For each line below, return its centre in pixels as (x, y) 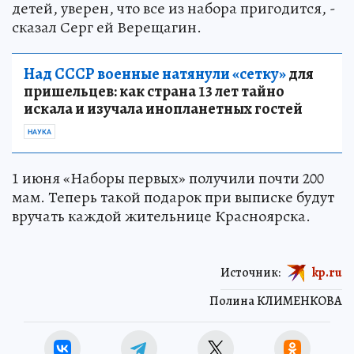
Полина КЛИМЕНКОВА (276, 301)
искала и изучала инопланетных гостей (163, 108)
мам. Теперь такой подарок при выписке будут (173, 197)
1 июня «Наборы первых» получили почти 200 (168, 178)
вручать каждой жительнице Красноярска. (161, 216)
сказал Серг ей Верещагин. (107, 27)
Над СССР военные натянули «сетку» (155, 73)
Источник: (250, 272)
